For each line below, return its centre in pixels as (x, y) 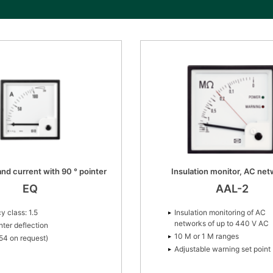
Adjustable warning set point (222, 249)
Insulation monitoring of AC (220, 212)
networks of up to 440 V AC (222, 223)
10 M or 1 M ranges (207, 236)
